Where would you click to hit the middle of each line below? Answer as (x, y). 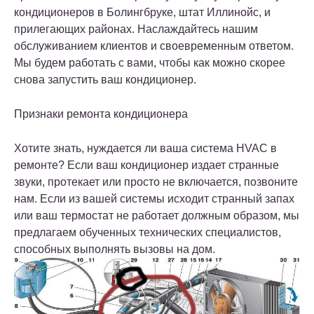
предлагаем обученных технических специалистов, (148, 232)
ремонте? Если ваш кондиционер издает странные (146, 165)
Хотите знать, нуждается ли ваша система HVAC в (145, 148)
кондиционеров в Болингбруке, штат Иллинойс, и (142, 12)
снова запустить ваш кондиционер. (105, 79)
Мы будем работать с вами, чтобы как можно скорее (150, 62)
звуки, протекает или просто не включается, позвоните (156, 182)
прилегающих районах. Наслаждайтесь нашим (136, 29)
